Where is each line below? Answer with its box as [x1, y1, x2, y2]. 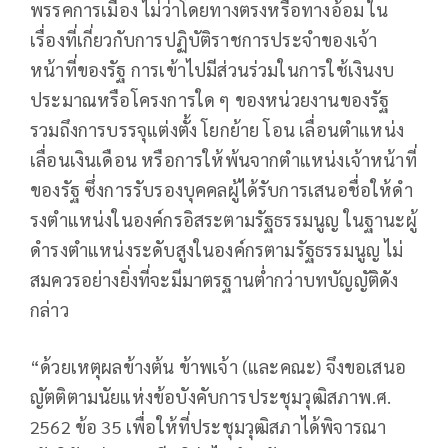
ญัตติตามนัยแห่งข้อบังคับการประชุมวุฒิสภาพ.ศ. [30, 384, 392, 408]
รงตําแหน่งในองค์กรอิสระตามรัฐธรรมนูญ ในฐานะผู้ [30, 207, 417, 231]
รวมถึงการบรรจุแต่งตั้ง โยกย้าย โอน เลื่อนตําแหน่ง [30, 117, 405, 141]
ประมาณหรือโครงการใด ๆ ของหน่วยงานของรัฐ [30, 87, 390, 111]
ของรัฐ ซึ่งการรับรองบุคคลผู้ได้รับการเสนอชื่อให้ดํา [30, 177, 413, 201]
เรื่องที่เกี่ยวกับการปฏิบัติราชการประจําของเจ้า [30, 27, 378, 51]
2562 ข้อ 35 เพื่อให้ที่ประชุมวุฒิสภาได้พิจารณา [30, 414, 387, 438]
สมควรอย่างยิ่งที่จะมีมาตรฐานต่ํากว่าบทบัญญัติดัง [30, 267, 399, 291]
